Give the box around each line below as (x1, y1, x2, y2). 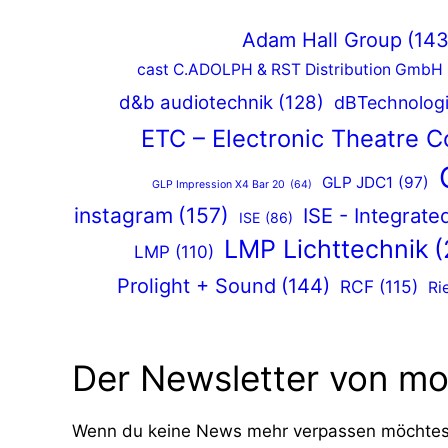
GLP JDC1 (321, 173, 393, 193)
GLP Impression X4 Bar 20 (151, 178, 285, 192)
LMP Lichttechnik (223, 234, 429, 265)
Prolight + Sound (116, 274, 276, 299)
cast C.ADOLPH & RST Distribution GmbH (137, 60, 443, 80)
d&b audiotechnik (119, 91, 273, 115)
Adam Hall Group (241, 28, 402, 53)
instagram (73, 203, 173, 229)
